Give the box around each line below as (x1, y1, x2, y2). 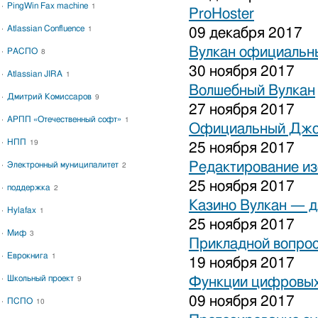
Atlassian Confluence (7, 24, 87, 33)
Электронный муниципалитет (7, 160, 121, 169)
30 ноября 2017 (189, 64, 295, 79)
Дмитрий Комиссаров (7, 92, 94, 101)
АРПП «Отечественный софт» (7, 115, 124, 124)
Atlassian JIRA (7, 70, 65, 78)
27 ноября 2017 (189, 102, 295, 117)
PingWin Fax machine (7, 1, 90, 10)
